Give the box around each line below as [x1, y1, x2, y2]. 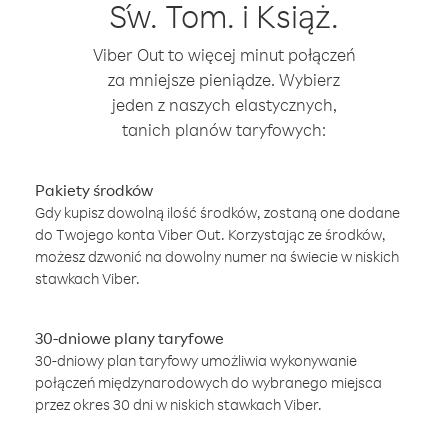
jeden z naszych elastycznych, [111, 94, 337, 115]
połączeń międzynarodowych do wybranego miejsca [35, 373, 382, 392]
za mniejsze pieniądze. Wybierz [108, 69, 340, 90]
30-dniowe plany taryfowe [35, 328, 224, 348]
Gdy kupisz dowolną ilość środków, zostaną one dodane [35, 203, 400, 222]
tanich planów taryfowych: [122, 119, 326, 140]
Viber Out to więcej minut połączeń [92, 44, 356, 65]
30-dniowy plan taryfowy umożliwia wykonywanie [35, 351, 357, 370]
